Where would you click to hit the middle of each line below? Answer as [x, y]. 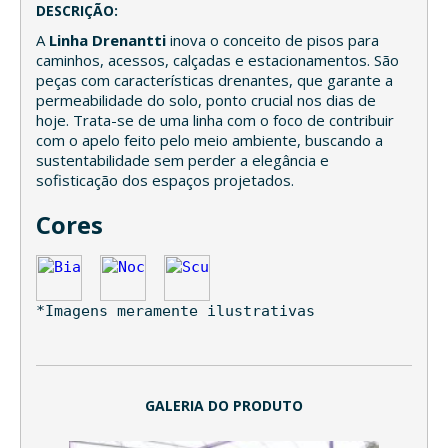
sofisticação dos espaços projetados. [165, 179]
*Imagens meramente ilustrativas [175, 310]
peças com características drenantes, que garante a [214, 79]
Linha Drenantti [107, 39]
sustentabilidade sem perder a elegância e [182, 159]
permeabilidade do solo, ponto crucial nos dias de [206, 99]
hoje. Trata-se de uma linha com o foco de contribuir [215, 119]
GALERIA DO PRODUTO [224, 405]
